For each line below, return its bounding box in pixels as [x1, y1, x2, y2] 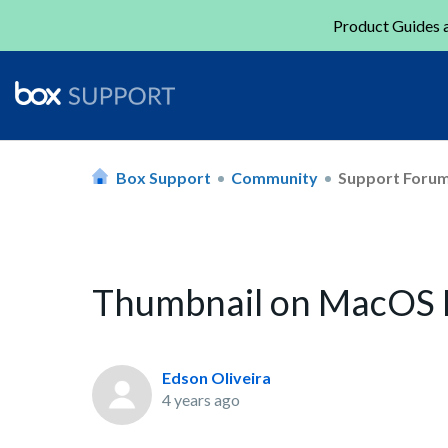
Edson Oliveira [162, 368, 271, 387]
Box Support [116, 167, 211, 187]
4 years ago [162, 390, 240, 409]
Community [231, 167, 318, 187]
